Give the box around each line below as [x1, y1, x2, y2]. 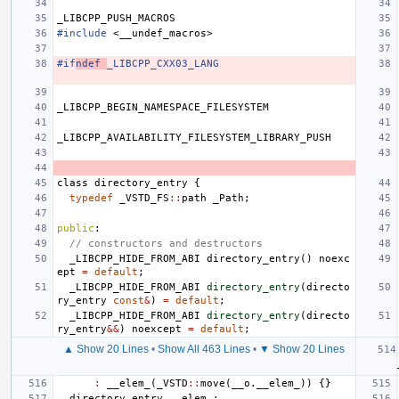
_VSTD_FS [119, 191, 169, 204]
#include [57, 27, 107, 39]
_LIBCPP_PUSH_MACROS [57, 12, 175, 24]
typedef [69, 191, 113, 204]
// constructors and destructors [69, 237, 263, 249]
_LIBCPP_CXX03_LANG [107, 57, 219, 69]
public [57, 222, 94, 234]
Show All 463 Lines [158, 342, 250, 355]
